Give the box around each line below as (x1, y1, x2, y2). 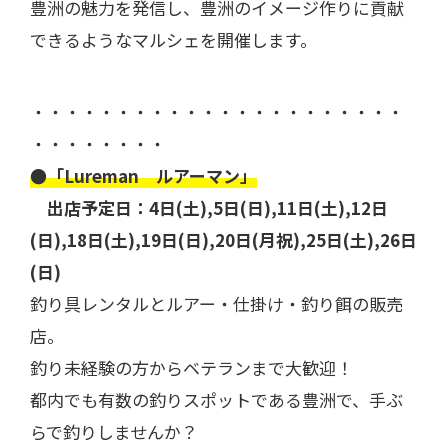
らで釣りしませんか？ (30, 419, 198, 445)
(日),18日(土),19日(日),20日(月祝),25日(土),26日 (30, 227, 417, 253)
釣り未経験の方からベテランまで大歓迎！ (30, 355, 353, 381)
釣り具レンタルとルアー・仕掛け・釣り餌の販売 (30, 291, 403, 317)
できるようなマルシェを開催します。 (30, 27, 317, 53)
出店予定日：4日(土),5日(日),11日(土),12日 (30, 195, 388, 221)
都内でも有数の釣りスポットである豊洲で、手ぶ (30, 387, 403, 413)
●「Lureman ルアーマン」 (30, 163, 257, 189)
